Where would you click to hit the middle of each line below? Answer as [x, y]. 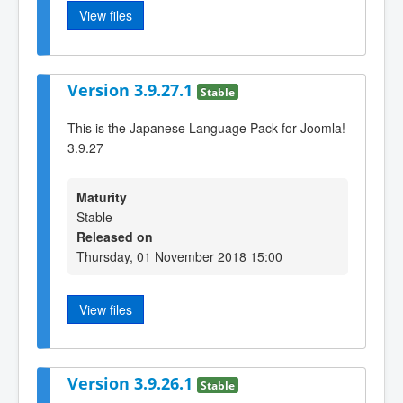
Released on [115, 236]
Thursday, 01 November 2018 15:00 [179, 256]
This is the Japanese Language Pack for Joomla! [206, 128]
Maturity [102, 197]
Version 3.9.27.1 [132, 90]
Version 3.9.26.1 [132, 384]
